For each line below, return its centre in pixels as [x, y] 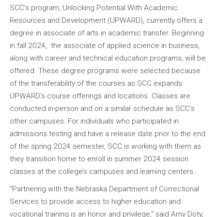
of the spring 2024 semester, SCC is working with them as [105, 146]
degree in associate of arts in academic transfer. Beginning [107, 33]
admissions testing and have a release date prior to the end [108, 133]
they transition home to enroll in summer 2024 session [99, 159]
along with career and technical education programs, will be [108, 58]
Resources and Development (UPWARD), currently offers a [106, 20]
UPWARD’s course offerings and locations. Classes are [100, 96]
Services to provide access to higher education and [95, 201]
